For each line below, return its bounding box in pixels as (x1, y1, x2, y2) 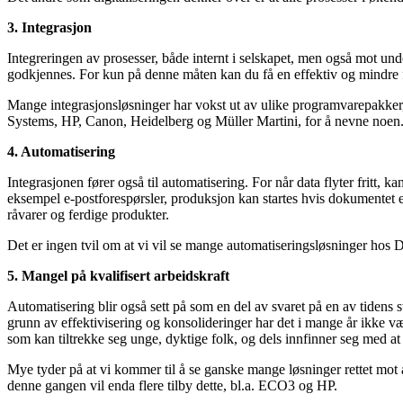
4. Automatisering (7, 143, 115, 159)
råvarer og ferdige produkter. (7, 206, 169, 222)
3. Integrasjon (7, 19, 92, 35)
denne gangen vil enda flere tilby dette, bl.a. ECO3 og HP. (7, 377, 337, 393)
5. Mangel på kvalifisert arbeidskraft (7, 267, 229, 283)
